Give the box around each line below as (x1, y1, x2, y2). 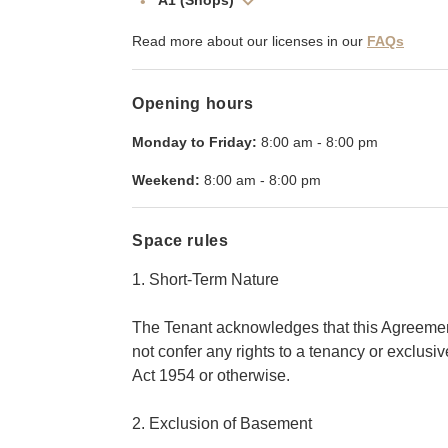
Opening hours (132, 94, 254, 112)
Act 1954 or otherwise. (132, 366, 290, 384)
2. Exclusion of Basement (132, 414, 312, 432)
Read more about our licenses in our (132, 33, 363, 50)
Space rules (132, 231, 229, 249)
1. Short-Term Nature (132, 270, 279, 288)
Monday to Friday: (132, 133, 257, 150)
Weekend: (132, 171, 200, 188)
